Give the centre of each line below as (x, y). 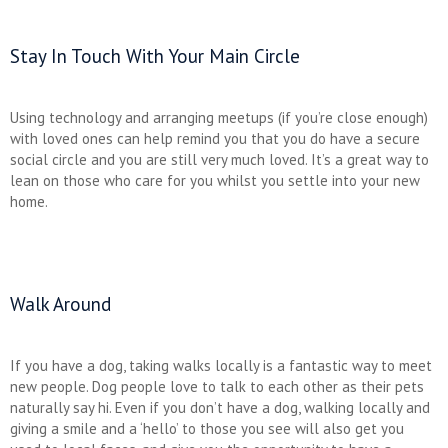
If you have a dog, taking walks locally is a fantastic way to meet (221, 365)
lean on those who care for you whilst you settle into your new (215, 180)
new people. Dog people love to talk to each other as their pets (217, 386)
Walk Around (60, 303)
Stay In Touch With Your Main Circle (155, 55)
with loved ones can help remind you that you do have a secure (215, 138)
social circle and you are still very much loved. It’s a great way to (219, 159)
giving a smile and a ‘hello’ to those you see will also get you (207, 428)
